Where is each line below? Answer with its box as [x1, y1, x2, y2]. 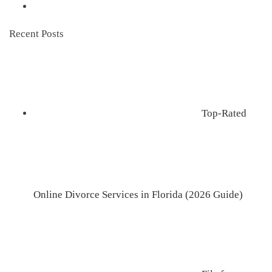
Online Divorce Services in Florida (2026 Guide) [33, 189, 243, 201]
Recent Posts [9, 28, 64, 40]
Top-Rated [201, 107, 246, 120]
